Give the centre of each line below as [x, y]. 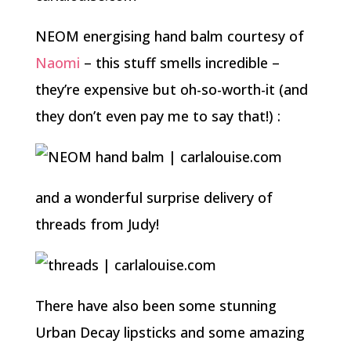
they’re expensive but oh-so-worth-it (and [171, 89]
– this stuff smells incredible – [179, 63]
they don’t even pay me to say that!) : [157, 116]
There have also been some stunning [156, 306]
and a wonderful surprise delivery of [154, 197]
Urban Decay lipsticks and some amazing [170, 332]
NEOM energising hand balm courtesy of [169, 36]
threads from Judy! [97, 224]
